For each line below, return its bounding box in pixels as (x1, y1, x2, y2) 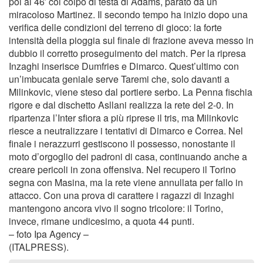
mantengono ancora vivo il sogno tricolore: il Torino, (9, 201, 223, 215)
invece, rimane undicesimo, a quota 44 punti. (9, 214, 194, 228)
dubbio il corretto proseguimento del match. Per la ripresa (9, 46, 246, 60)
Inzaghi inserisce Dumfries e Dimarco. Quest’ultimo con (9, 59, 239, 73)
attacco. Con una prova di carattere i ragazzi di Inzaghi (9, 188, 234, 202)
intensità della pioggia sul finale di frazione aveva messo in (9, 33, 254, 47)
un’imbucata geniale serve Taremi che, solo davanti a (9, 72, 230, 86)
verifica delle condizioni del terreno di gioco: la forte (9, 21, 222, 34)
